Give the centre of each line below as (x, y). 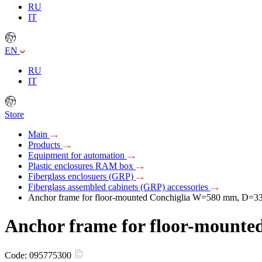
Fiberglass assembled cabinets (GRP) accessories (119, 187)
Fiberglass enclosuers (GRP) (82, 176)
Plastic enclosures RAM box (82, 166)
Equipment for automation (77, 155)
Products (45, 144)
